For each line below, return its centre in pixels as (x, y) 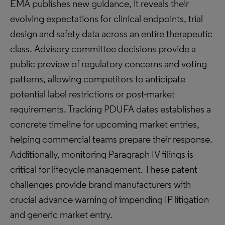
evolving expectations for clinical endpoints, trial (106, 19)
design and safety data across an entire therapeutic (111, 34)
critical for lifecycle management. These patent (104, 169)
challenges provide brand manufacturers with (100, 184)
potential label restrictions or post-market (92, 94)
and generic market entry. (61, 214)
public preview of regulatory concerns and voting (108, 64)
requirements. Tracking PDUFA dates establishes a (110, 109)
